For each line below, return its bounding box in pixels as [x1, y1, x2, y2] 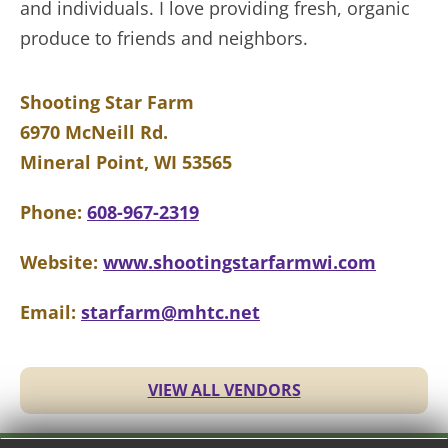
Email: [20, 300, 81, 324]
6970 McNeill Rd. [20, 120, 168, 144]
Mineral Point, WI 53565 [20, 150, 232, 174]
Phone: [20, 200, 87, 224]
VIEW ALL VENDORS [147, 379, 301, 401]
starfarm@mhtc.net [81, 300, 260, 324]
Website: [20, 250, 103, 274]
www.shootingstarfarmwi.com [103, 250, 376, 274]
